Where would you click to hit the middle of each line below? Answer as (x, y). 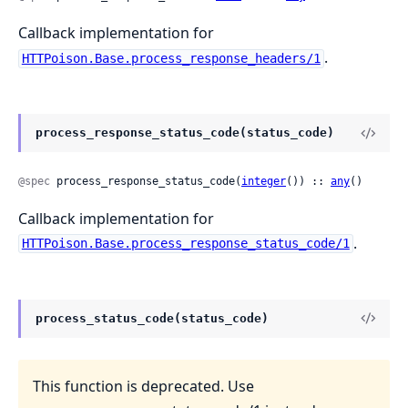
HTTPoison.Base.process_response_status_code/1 (185, 244)
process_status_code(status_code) (152, 318)
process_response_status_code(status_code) (185, 133)
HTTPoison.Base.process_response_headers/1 (171, 59)
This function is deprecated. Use (143, 386)
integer (264, 181)
